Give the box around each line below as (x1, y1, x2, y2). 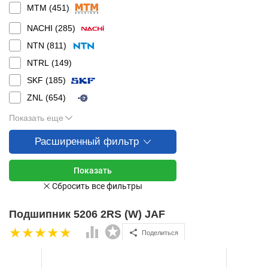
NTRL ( (27, 58, 54, 68)
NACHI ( (27, 23, 58, 33)
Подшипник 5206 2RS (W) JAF (9, 208, 165, 220)
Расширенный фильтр (35, 136, 139, 147)
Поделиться (142, 229, 178, 236)
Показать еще (9, 113, 63, 123)
